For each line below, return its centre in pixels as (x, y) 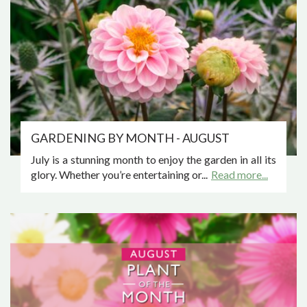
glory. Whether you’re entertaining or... (119, 174)
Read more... (240, 174)
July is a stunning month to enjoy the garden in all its (153, 159)
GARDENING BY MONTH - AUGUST (130, 137)
